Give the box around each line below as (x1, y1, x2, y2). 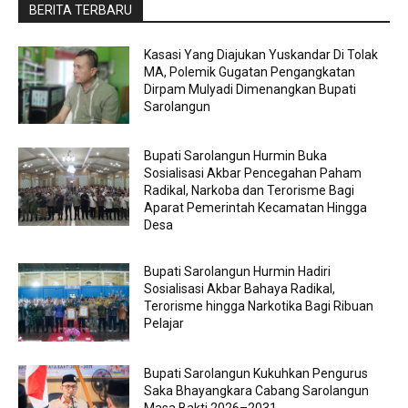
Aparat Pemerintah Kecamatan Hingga (144, 200, 368, 216)
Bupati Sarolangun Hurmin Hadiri (144, 264, 331, 280)
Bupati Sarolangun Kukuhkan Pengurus (144, 365, 369, 381)
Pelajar (144, 316, 188, 331)
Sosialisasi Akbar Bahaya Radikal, (144, 281, 336, 297)
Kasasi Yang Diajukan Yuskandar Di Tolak (144, 46, 379, 62)
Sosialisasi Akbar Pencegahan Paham (144, 166, 362, 181)
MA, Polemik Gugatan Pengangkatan (144, 64, 356, 79)
